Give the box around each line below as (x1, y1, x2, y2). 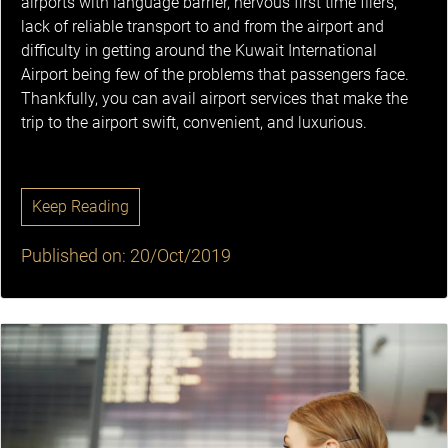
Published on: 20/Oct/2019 (21, 245, 231, 267)
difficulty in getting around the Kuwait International (21, 41, 377, 61)
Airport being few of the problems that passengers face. (21, 65, 409, 85)
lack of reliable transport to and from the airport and (21, 17, 384, 37)
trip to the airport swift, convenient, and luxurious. (21, 113, 367, 133)
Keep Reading (32, 197, 129, 217)
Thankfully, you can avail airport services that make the (21, 89, 408, 109)
